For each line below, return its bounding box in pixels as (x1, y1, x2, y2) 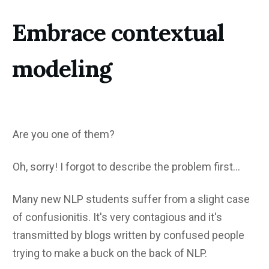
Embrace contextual (12, 17, 224, 47)
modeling (12, 53, 112, 83)
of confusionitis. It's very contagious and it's (13, 210, 222, 223)
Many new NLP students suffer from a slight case (13, 192, 250, 205)
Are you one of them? (13, 127, 115, 141)
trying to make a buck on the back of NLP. (13, 246, 207, 259)
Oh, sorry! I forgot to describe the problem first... (13, 160, 240, 173)
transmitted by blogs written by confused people (13, 228, 244, 241)
